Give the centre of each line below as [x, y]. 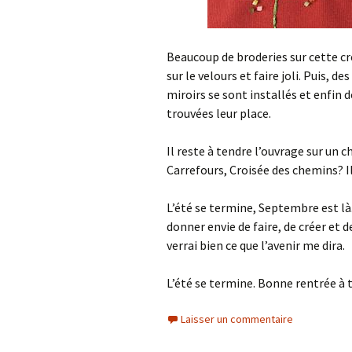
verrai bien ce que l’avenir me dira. [256, 245]
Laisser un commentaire [237, 319]
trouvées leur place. [219, 113]
